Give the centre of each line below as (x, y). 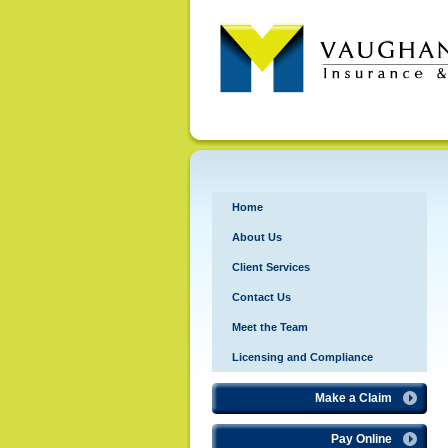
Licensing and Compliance (302, 357)
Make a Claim (353, 398)
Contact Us (261, 297)
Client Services (271, 267)
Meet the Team (270, 327)
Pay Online (361, 439)
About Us (257, 237)
